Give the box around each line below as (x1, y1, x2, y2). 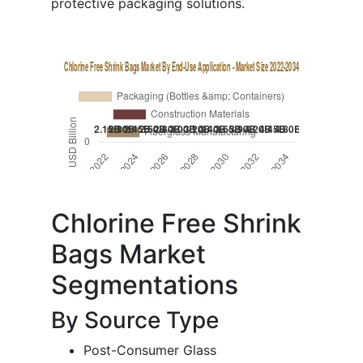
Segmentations (51, 269, 238, 301)
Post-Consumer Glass (83, 342, 216, 359)
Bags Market (51, 238, 206, 271)
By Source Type (51, 306, 219, 335)
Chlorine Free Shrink (51, 207, 301, 240)
